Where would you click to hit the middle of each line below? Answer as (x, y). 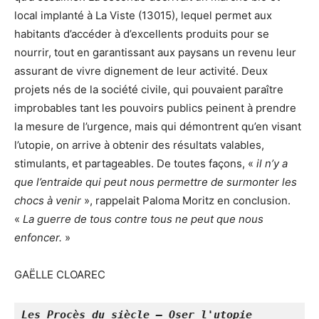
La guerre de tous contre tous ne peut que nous (143, 219)
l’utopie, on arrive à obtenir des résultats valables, (139, 145)
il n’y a (272, 163)
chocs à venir (48, 200)
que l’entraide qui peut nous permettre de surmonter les (156, 182)
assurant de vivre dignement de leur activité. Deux (141, 70)
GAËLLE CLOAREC (60, 274)
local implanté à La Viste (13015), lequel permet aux (143, 15)
